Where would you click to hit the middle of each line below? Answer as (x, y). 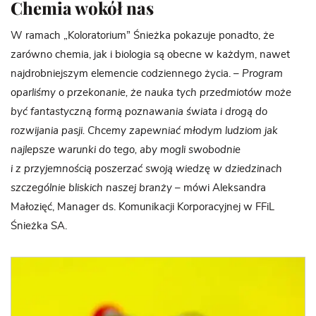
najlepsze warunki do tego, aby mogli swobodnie (126, 150)
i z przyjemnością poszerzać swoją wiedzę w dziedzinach (146, 169)
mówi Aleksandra (225, 188)
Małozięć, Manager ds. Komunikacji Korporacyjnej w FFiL (142, 207)
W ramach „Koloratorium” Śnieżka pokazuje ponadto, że (142, 35)
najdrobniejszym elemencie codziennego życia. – (126, 73)
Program (262, 73)
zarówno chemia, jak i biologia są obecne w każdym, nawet (150, 54)
